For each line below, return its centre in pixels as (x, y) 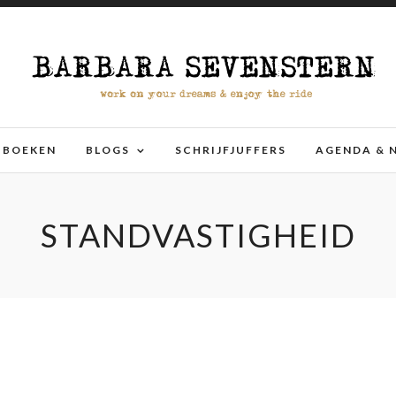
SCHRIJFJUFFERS (231, 150)
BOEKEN (30, 150)
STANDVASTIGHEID (198, 235)
